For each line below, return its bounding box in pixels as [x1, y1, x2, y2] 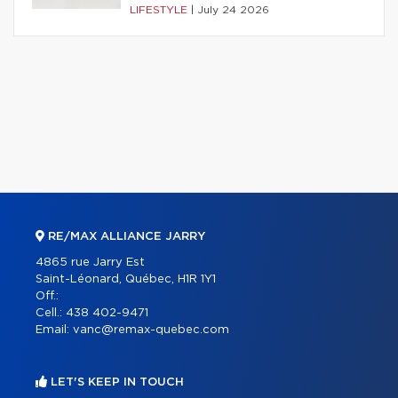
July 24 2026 [197, 4, 269, 16]
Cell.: [36, 307, 66, 320]
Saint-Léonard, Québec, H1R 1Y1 [36, 274, 216, 286]
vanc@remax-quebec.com [73, 324, 229, 337]
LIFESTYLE [130, 4, 191, 16]
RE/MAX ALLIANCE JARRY [44, 231, 205, 243]
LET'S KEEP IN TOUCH [47, 377, 184, 389]
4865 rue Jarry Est [36, 257, 145, 269]
